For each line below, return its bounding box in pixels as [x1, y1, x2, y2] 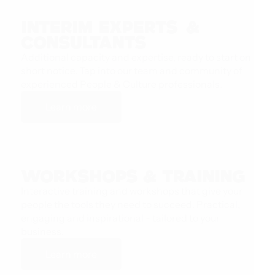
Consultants [20, 36, 146, 50]
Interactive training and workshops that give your [20, 185, 242, 198]
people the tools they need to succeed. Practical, [20, 198, 240, 211]
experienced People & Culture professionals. [20, 78, 222, 91]
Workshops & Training [20, 170, 245, 184]
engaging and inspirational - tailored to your [20, 212, 220, 225]
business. [20, 225, 64, 238]
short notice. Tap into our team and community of [20, 64, 242, 77]
